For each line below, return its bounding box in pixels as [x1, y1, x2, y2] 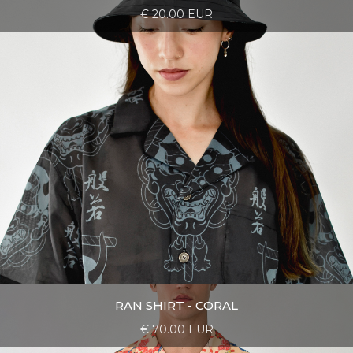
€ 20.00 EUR [140, 7, 213, 22]
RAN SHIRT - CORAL [115, 298, 238, 314]
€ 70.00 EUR [139, 322, 214, 337]
